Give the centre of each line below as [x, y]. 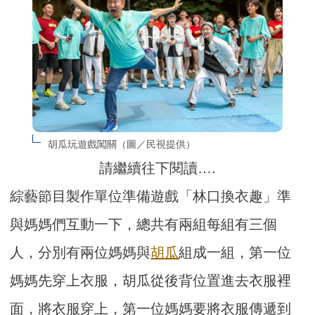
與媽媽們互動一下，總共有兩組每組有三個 [144, 225]
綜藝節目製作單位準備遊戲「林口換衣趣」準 [151, 197]
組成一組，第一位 [235, 253]
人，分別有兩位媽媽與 [81, 253]
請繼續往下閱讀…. [157, 168]
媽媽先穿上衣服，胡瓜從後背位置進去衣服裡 [151, 281]
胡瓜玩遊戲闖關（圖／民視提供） [121, 144]
